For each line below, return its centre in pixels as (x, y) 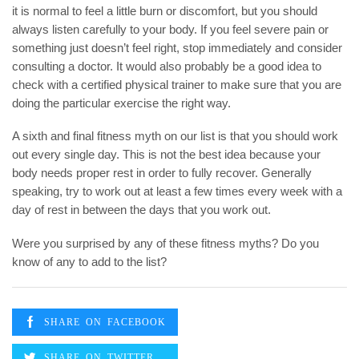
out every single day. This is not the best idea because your (166, 155)
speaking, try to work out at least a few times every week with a (177, 192)
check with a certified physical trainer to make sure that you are (177, 85)
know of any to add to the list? (89, 262)
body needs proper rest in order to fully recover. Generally (162, 173)
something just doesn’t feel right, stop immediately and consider (177, 48)
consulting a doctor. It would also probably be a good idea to (167, 66)
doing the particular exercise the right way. (121, 103)
